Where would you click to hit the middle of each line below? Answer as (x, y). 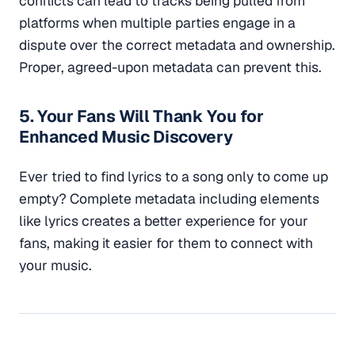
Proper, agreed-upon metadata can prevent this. (170, 67)
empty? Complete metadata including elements (169, 199)
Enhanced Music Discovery (126, 137)
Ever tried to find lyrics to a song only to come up (174, 177)
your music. (55, 265)
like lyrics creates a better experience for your (164, 221)
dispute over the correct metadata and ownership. (177, 44)
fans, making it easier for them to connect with (166, 243)
